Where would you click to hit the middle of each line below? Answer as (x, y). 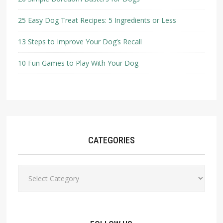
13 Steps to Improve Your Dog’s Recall (80, 41)
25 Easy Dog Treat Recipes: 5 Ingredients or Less (97, 20)
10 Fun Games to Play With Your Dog (78, 63)
